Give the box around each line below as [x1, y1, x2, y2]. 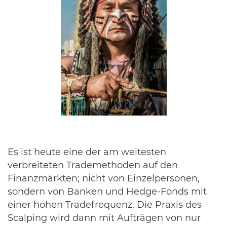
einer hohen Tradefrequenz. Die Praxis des [8, 200, 202, 210]
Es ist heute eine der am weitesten [8, 147, 166, 157]
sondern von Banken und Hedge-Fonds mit [8, 187, 207, 197]
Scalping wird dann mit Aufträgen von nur [8, 213, 201, 223]
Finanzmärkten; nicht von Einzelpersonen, [8, 174, 200, 183]
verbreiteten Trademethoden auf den [8, 161, 178, 170]
